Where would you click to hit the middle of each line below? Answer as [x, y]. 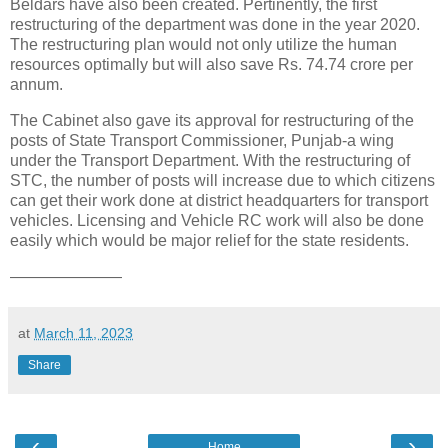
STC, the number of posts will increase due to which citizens [222, 180]
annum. [38, 85]
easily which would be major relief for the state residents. [209, 240]
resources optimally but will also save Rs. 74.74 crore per [211, 65]
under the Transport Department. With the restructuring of [210, 160]
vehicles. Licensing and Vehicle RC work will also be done [217, 220]
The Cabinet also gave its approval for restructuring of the [212, 120]
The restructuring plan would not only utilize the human [203, 45]
